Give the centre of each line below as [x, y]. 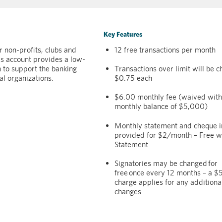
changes [128, 191]
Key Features [123, 34]
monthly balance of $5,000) [161, 107]
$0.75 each [134, 78]
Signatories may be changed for [166, 163]
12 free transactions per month [165, 50]
